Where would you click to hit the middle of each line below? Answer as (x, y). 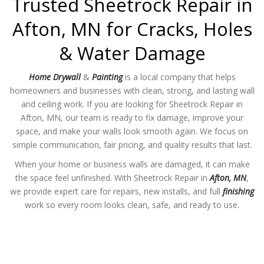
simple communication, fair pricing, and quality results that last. (132, 145)
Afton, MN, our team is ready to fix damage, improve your (132, 118)
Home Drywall (55, 77)
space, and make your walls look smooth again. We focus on (132, 131)
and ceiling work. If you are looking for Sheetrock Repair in (132, 104)
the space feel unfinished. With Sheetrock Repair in (113, 178)
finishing (238, 191)
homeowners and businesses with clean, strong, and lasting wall (132, 90)
